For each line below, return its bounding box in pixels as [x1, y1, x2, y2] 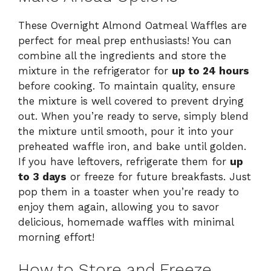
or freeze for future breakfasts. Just [67, 170, 251, 183]
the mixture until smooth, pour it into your [18, 125, 233, 137]
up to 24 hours [172, 64, 249, 77]
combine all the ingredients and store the [18, 49, 226, 62]
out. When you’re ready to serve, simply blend [18, 109, 249, 122]
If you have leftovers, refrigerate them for [18, 155, 230, 168]
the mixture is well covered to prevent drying [18, 94, 244, 107]
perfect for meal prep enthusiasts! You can [18, 34, 232, 47]
